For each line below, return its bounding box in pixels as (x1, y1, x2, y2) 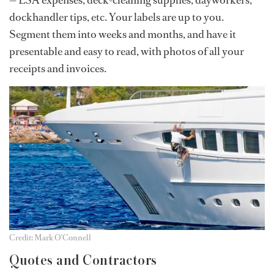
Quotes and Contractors (9, 253, 157, 268)
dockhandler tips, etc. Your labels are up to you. (9, 10, 224, 25)
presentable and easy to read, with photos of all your (9, 44, 244, 59)
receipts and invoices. (9, 61, 106, 76)
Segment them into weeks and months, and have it (9, 27, 236, 42)
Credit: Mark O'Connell (9, 232, 91, 243)
